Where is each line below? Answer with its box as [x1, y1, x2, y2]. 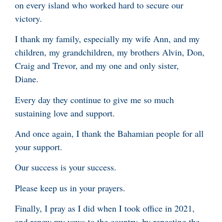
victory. [15, 12, 42, 24]
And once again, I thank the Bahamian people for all [15, 127, 204, 139]
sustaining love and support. [15, 107, 115, 119]
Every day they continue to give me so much [15, 93, 174, 106]
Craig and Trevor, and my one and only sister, [15, 59, 179, 72]
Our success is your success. [15, 161, 116, 173]
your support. [15, 140, 62, 153]
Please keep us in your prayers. [15, 181, 125, 194]
